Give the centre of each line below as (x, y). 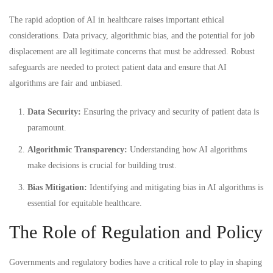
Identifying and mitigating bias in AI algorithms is (175, 187)
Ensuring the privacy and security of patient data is (170, 112)
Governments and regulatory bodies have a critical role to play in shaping (136, 262)
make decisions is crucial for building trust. (102, 165)
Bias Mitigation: (57, 187)
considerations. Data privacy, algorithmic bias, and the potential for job (132, 35)
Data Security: (54, 112)
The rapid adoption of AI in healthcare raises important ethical (117, 19)
